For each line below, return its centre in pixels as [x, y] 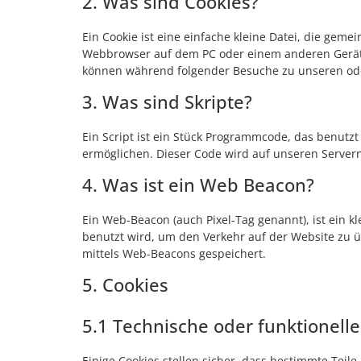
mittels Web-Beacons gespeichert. [174, 253]
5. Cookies [125, 284]
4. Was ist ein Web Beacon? [198, 184]
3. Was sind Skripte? [167, 101]
